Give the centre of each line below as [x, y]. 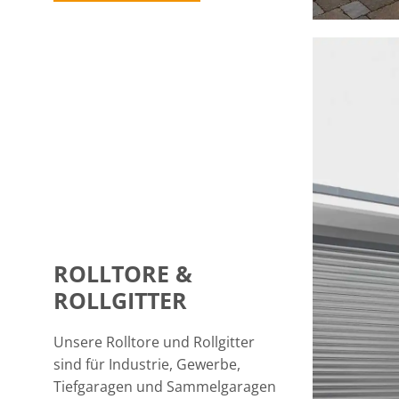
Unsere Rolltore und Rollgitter [154, 342]
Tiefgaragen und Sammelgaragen [165, 387]
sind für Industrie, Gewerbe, [147, 364]
